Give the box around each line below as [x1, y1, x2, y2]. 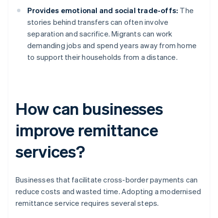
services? [16, 141, 86, 162]
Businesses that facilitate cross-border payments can [16, 175, 198, 185]
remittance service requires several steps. [16, 198, 159, 208]
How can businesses [16, 98, 163, 119]
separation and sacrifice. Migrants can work [27, 29, 173, 39]
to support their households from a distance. [27, 52, 178, 62]
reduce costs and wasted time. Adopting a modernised [16, 186, 201, 197]
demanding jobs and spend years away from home [27, 40, 197, 51]
